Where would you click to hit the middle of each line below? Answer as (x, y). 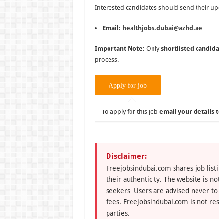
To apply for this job (130, 111)
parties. (118, 213)
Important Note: (120, 48)
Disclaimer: (126, 156)
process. (107, 59)
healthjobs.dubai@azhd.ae (162, 28)
